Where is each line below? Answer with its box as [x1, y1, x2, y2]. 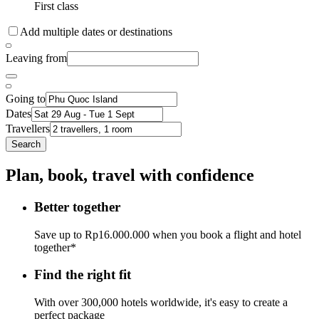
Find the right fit [34, 267, 131, 283]
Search [11, 139, 41, 150]
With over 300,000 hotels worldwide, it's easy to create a [34, 296, 288, 309]
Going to [6, 93, 46, 105]
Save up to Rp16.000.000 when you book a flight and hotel [34, 228, 301, 241]
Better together [34, 199, 120, 214]
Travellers [6, 122, 50, 135]
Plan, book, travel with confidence [6, 166, 254, 185]
